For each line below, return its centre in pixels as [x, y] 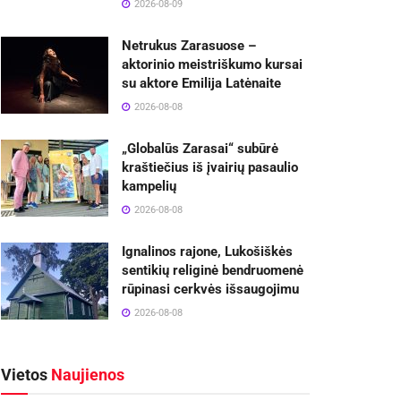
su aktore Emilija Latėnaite [201, 83]
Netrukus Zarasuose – [189, 46]
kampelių [149, 186]
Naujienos [86, 375]
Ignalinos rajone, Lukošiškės [207, 252]
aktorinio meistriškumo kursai [212, 64]
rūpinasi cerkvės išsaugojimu [210, 289]
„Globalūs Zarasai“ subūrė [200, 149]
